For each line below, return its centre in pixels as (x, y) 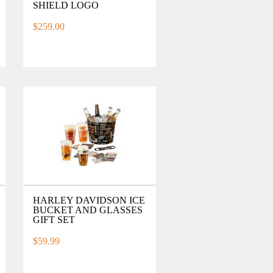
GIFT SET (54, 219)
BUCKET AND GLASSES (87, 210)
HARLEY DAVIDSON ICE (89, 200)
